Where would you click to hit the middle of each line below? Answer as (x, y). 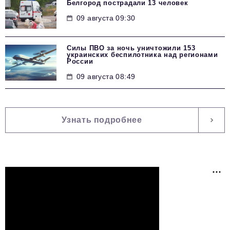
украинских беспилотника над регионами (142, 55)
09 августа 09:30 (106, 18)
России (80, 62)
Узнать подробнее (102, 120)
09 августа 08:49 (106, 77)
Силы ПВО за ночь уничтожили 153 (131, 48)
